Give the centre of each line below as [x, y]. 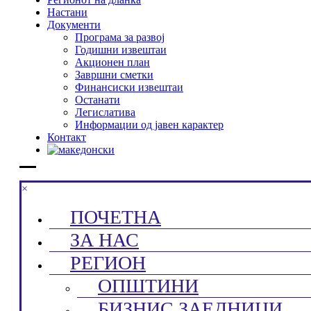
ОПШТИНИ [148, 286]
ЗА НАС [104, 240]
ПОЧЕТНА [116, 217]
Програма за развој [120, 37]
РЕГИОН [108, 263]
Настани [67, 12]
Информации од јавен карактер [149, 124]
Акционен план [112, 62]
